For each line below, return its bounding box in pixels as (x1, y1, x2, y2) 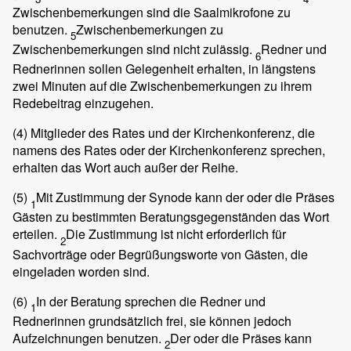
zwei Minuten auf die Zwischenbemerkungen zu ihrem (13, 77, 312, 96)
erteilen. (13, 225, 60, 244)
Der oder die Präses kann (170, 328, 312, 347)
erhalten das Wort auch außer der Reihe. (13, 158, 238, 177)
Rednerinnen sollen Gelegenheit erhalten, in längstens (13, 60, 316, 78)
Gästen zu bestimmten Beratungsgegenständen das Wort (13, 208, 329, 226)
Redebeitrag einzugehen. (13, 94, 154, 113)
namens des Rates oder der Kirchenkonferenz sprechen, (13, 141, 325, 160)
